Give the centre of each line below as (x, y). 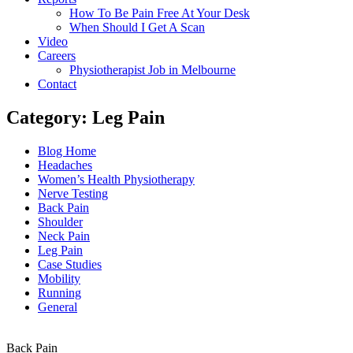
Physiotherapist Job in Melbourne (152, 70)
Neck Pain (64, 236)
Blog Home (67, 150)
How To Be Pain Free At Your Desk (160, 13)
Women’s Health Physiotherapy (116, 179)
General (58, 307)
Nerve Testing (73, 193)
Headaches (65, 165)
